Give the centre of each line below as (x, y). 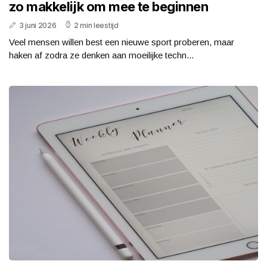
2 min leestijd (96, 26)
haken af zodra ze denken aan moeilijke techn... (101, 55)
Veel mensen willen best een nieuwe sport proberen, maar (122, 42)
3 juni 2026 (38, 26)
